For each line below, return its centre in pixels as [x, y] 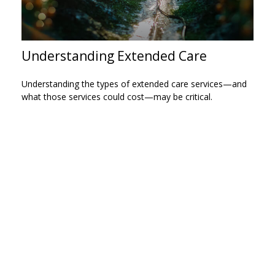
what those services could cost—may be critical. [117, 97]
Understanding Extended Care [114, 56]
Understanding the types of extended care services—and [134, 84]
